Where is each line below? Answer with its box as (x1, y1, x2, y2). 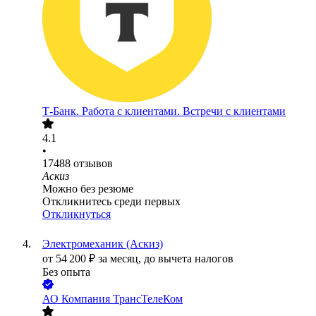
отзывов (73, 157, 113, 170)
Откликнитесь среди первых (42, 195, 181, 208)
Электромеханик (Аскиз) (42, 238, 163, 250)
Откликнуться (42, 208, 111, 221)
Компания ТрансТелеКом (61, 293, 183, 305)
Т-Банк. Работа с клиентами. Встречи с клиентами (42, 105, 286, 118)
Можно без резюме (42, 183, 133, 195)
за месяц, (98, 253, 144, 265)
